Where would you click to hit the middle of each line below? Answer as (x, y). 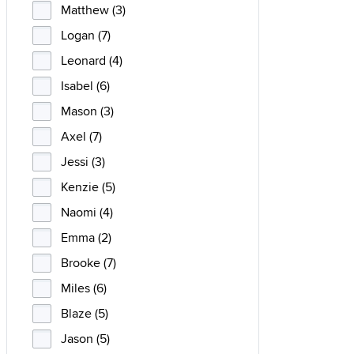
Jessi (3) (83, 162)
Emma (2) (86, 237)
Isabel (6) (85, 86)
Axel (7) (81, 136)
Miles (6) (84, 288)
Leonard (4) (92, 60)
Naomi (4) (87, 212)
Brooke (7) (88, 263)
